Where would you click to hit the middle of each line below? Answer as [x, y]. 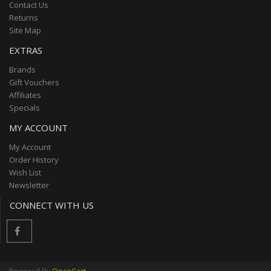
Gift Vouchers [34, 82]
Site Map [25, 30]
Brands [22, 69]
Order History [34, 159]
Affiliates [25, 95]
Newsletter [29, 185]
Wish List [25, 172]
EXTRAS [26, 50]
